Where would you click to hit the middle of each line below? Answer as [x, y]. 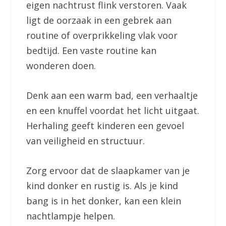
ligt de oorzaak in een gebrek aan [99, 20]
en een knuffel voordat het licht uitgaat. [113, 111]
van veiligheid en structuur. [86, 141]
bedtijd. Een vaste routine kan [92, 51]
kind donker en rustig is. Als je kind [102, 185]
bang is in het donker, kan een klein [104, 201]
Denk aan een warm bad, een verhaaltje [112, 96]
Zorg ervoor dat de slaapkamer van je [108, 170]
